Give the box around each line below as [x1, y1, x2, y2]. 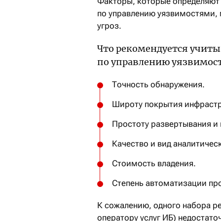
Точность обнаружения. [112, 79, 205, 89]
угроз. [97, 21, 121, 31]
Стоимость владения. [112, 158, 196, 168]
